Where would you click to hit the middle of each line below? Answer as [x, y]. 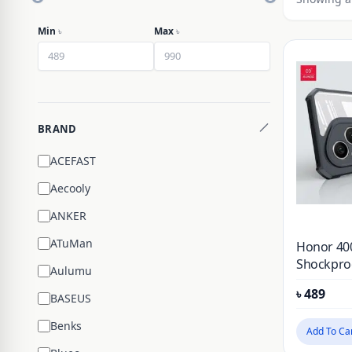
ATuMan [71, 243]
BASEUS [71, 298]
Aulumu [71, 271]
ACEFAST [73, 161]
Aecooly [70, 188]
